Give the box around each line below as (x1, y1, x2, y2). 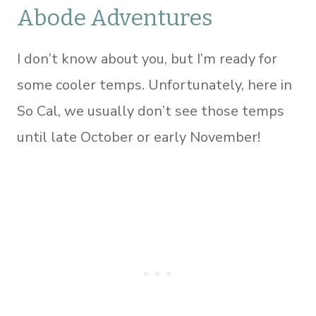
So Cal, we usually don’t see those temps (17, 102, 284, 121)
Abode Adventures (17, 4, 213, 31)
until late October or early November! (17, 128, 260, 147)
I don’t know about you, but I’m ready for (17, 49, 277, 68)
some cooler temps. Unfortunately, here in (17, 75, 292, 95)
